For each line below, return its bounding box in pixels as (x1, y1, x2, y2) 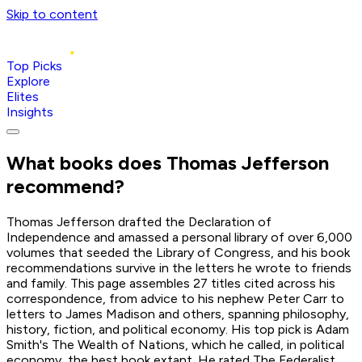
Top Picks (6, 58, 62, 74)
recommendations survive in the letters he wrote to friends (6, 259, 351, 276)
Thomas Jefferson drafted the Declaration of (6, 213, 271, 229)
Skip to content (6, 6, 98, 22)
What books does (6, 150, 166, 175)
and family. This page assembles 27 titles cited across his (6, 275, 335, 291)
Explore (6, 74, 50, 89)
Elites (6, 89, 39, 104)
